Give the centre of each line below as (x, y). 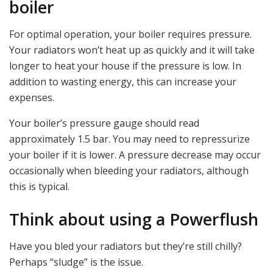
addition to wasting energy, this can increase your (123, 82)
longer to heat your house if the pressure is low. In (125, 66)
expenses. (32, 98)
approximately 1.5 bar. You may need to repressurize (129, 139)
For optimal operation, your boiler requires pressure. (130, 34)
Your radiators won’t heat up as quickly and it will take (132, 50)
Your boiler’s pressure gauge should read (104, 123)
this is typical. (39, 187)
